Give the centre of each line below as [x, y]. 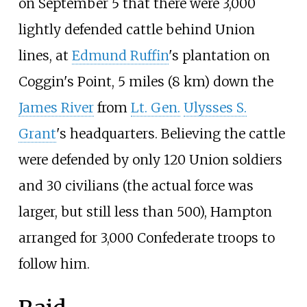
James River [56, 107]
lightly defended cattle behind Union [136, 29]
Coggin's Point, [68, 81]
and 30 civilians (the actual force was [136, 185]
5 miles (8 [149, 81]
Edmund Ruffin [120, 55]
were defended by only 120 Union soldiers [150, 159]
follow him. [54, 263]
